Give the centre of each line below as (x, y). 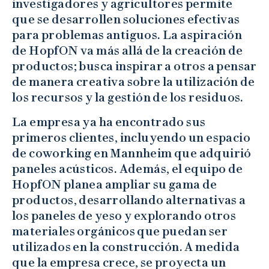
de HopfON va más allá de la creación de (128, 51)
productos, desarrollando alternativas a (129, 200)
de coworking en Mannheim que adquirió (132, 153)
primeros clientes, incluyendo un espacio (131, 138)
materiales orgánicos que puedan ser (120, 231)
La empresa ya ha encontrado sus (109, 122)
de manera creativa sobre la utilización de (134, 82)
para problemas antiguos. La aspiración (127, 35)
